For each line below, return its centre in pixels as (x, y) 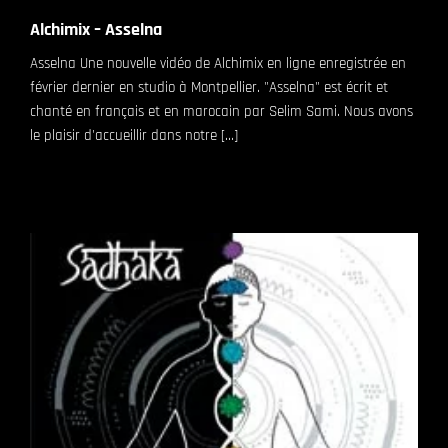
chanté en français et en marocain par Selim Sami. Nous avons (221, 111)
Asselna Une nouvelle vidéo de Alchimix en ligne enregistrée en (218, 63)
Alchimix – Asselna (96, 29)
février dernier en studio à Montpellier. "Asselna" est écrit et (209, 87)
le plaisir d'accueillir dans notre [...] (134, 135)
